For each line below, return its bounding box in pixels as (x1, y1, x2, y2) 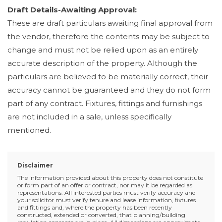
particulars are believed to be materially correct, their (7, 71, 208, 81)
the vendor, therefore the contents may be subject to (7, 31, 210, 41)
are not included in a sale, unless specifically (7, 111, 171, 121)
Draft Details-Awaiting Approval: (7, 4, 137, 14)
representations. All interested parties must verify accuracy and (17, 189, 196, 196)
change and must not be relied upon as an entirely (7, 45, 198, 55)
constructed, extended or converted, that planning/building (17, 211, 185, 219)
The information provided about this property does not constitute (17, 174, 203, 181)
